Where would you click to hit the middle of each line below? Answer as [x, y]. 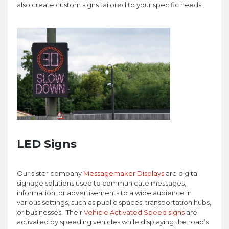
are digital [181, 174]
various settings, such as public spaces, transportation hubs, [114, 203]
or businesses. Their [50, 212]
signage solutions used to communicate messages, [101, 183]
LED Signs [47, 144]
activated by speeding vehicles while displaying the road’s [113, 222]
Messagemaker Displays [124, 174]
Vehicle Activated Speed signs [134, 212]
